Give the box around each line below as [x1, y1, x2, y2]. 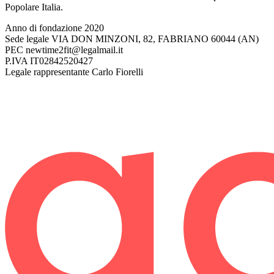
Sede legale [5, 34, 49, 45]
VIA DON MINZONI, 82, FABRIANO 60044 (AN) [51, 34, 259, 45]
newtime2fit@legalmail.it [26, 45, 123, 56]
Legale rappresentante [5, 67, 89, 78]
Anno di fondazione [5, 23, 82, 34]
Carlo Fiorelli [92, 67, 143, 78]
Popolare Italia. [5, 2, 63, 13]
